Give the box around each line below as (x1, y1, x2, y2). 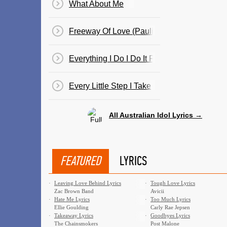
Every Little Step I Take (69, 82, 151, 90)
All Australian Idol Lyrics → (109, 110, 202, 119)
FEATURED (60, 153, 101, 169)
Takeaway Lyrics (54, 212, 93, 218)
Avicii (150, 188, 164, 194)
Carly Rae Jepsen (150, 204, 190, 210)
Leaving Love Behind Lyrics (54, 180, 121, 186)
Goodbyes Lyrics (150, 212, 190, 218)
